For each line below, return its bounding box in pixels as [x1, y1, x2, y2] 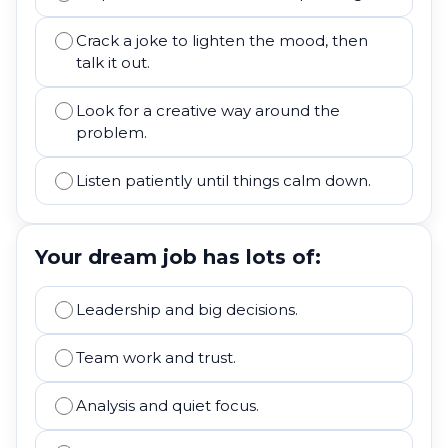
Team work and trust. [76, 348, 236, 367]
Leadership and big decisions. [76, 300, 298, 319]
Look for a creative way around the [76, 101, 340, 120]
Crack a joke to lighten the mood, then [76, 31, 368, 50]
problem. [76, 123, 147, 142]
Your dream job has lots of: [35, 245, 321, 269]
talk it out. [76, 53, 150, 72]
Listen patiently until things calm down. [76, 171, 371, 190]
